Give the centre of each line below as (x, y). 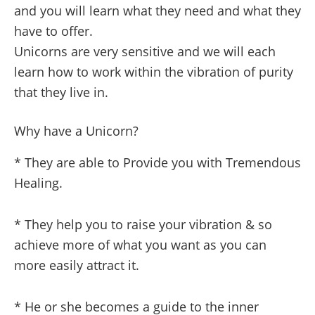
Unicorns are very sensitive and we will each (145, 51)
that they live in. (61, 92)
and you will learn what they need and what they (157, 11)
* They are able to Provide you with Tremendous (157, 162)
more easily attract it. (77, 265)
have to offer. (53, 31)
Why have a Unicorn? (76, 131)
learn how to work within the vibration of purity (154, 72)
